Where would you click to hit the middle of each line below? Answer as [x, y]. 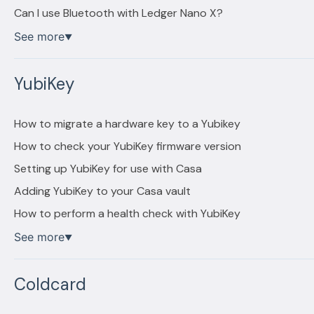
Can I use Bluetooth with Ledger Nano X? [118, 13]
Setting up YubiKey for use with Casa [108, 168]
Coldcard [50, 285]
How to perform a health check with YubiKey [127, 213]
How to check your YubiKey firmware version [127, 146]
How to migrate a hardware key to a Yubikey [127, 123]
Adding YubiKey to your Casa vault [102, 191]
